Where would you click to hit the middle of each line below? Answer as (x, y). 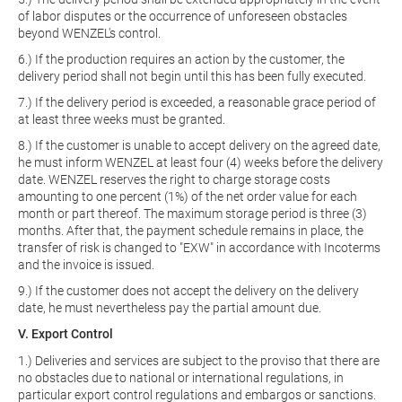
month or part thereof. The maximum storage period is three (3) (192, 214)
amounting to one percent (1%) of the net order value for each (188, 197)
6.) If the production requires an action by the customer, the (181, 59)
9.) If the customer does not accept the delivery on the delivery (188, 291)
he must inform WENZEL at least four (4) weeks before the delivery (201, 162)
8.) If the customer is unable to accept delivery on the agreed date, (199, 145)
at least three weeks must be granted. (122, 119)
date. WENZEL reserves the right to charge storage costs (174, 179)
